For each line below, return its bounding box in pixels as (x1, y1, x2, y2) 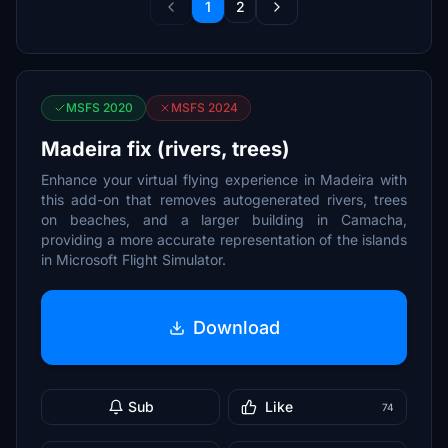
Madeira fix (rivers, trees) (41, 137, 290, 161)
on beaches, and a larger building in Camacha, (41, 211, 407, 228)
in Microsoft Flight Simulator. (41, 251, 226, 268)
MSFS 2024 (171, 100, 238, 115)
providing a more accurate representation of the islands (41, 231, 407, 248)
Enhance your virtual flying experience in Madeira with (41, 171, 407, 188)
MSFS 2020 (66, 100, 133, 115)
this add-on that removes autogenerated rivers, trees (41, 191, 407, 208)
